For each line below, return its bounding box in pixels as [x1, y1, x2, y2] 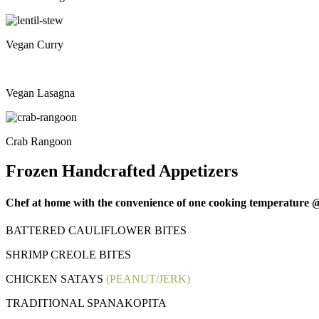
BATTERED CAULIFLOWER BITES [6, 224, 187, 237]
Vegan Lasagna [6, 86, 75, 99]
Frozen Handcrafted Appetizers [6, 162, 238, 181]
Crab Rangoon [6, 135, 72, 147]
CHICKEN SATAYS [6, 273, 106, 286]
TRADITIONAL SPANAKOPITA [6, 297, 167, 310]
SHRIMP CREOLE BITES [6, 249, 131, 261]
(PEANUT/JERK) [106, 273, 190, 286]
